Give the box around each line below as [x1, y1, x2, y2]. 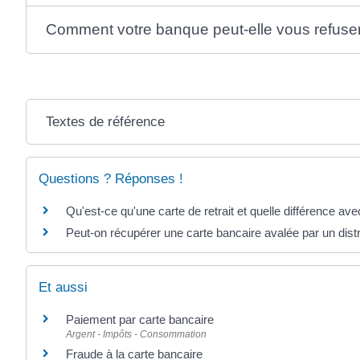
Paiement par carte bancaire [66, 313, 214, 327]
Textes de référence [45, 113, 165, 129]
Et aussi [39, 280, 88, 296]
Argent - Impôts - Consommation [66, 329, 207, 341]
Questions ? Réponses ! [39, 170, 183, 186]
